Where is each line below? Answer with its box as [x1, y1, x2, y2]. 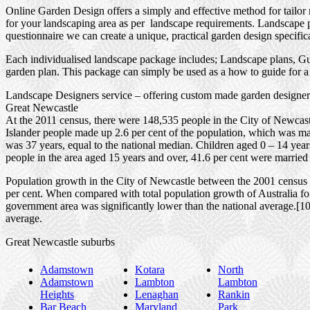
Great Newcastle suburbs [6, 236, 115, 248]
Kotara [135, 264, 165, 276]
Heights [40, 289, 74, 301]
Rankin [218, 289, 250, 301]
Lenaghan [135, 289, 179, 301]
